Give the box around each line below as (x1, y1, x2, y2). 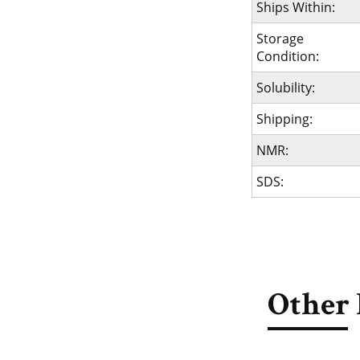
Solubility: (256, 79, 315, 96)
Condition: (256, 47, 319, 65)
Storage (256, 30, 304, 47)
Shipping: (256, 110, 313, 128)
